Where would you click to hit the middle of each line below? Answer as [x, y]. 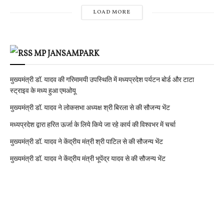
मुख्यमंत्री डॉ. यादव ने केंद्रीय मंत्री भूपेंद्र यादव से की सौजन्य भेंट [88, 159]
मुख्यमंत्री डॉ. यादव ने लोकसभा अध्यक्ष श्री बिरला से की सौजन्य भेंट [90, 108]
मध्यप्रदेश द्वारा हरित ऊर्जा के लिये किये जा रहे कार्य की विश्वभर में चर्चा [93, 125]
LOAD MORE [112, 12]
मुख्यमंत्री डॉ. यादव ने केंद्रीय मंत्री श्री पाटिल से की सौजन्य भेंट [86, 142]
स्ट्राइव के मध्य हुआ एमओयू [43, 91]
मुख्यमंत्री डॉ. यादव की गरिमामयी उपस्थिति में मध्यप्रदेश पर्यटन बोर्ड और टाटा [102, 80]
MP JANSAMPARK [67, 54]
